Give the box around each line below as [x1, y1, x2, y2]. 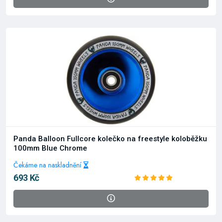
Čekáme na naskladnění [13, 160, 83, 170]
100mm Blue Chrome [13, 144, 87, 153]
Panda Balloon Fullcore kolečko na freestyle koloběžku [13, 134, 207, 143]
